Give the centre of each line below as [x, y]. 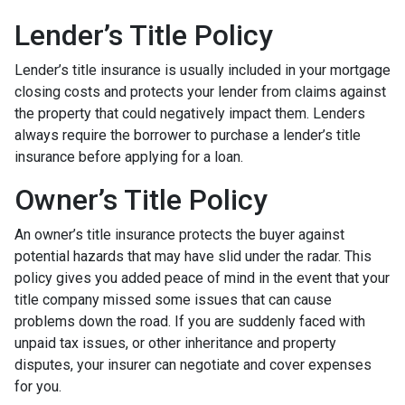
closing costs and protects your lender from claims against [200, 91]
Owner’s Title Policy [141, 199]
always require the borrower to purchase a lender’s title [188, 135]
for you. [38, 386]
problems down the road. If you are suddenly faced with [190, 321]
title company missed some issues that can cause [173, 299]
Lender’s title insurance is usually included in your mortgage [202, 70]
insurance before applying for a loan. [131, 156]
